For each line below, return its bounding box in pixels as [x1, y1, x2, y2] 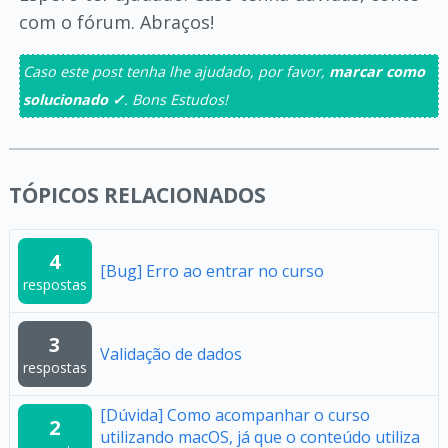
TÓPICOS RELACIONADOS [8, 181, 266, 209]
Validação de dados [99, 343, 242, 365]
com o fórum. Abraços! [18, 10, 214, 34]
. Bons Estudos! [123, 90, 228, 109]
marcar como [328, 62, 425, 81]
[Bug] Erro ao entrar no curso [99, 260, 324, 282]
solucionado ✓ [22, 90, 124, 109]
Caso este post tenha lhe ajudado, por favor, [22, 62, 329, 81]
